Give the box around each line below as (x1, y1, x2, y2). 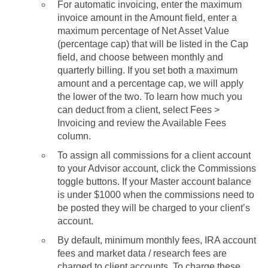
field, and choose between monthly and (57, 51, 223, 62)
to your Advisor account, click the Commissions (57, 163, 256, 173)
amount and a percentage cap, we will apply (57, 78, 243, 89)
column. (57, 130, 91, 141)
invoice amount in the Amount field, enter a (57, 12, 237, 23)
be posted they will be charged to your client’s (57, 202, 250, 213)
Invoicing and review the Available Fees (57, 117, 226, 128)
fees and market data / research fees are (57, 248, 227, 258)
